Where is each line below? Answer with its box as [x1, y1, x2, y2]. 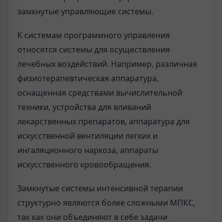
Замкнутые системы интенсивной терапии [17, 183, 183, 194]
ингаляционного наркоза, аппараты [17, 144, 158, 156]
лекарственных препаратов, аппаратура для [17, 115, 190, 127]
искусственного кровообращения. [17, 159, 151, 170]
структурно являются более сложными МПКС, [17, 197, 195, 209]
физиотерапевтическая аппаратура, [17, 72, 159, 84]
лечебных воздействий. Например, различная [17, 58, 197, 69]
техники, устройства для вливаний [17, 101, 151, 112]
